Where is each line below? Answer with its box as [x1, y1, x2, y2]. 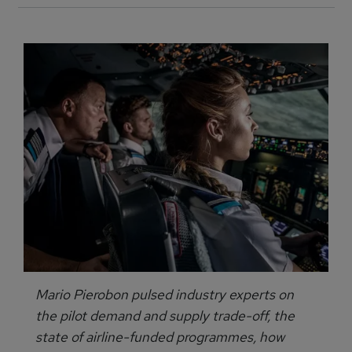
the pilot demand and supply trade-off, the [35, 306, 295, 324]
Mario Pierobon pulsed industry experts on [35, 285, 294, 303]
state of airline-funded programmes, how [35, 328, 284, 346]
